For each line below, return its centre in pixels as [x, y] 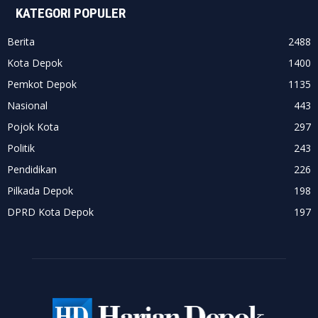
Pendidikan [32, 169]
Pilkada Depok [40, 191]
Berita [21, 42]
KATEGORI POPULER [71, 13]
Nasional [27, 105]
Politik [21, 148]
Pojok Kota [33, 127]
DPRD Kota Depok [50, 212]
